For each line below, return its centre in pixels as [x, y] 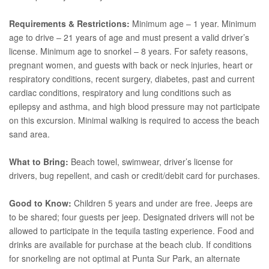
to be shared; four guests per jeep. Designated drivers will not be [132, 216]
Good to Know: [40, 203]
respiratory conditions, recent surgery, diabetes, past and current [132, 78]
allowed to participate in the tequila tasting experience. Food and [131, 230]
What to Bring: [39, 161]
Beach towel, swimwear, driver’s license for [151, 161]
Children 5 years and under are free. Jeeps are [162, 203]
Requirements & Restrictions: [69, 23]
